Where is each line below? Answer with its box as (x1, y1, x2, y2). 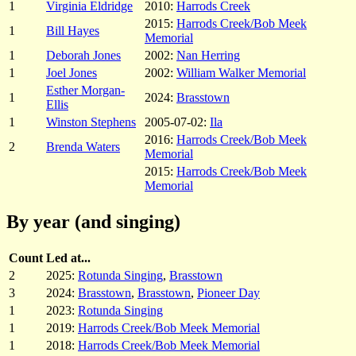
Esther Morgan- (46, 83, 125, 97)
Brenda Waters (46, 139, 120, 153)
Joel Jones (46, 65, 97, 79)
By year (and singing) (6, 211, 180, 232)
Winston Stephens (46, 114, 136, 129)
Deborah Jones (46, 48, 121, 62)
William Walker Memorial (176, 65, 306, 79)
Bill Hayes (46, 23, 99, 37)
